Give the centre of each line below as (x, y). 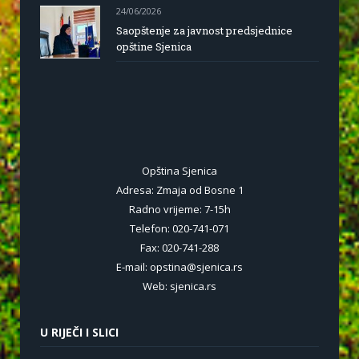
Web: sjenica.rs (179, 286)
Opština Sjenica (179, 171)
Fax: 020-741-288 (179, 248)
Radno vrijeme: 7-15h (179, 210)
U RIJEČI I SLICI (79, 333)
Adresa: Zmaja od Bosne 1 (179, 190)
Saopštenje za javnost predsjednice (204, 31)
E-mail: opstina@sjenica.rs (179, 267)
